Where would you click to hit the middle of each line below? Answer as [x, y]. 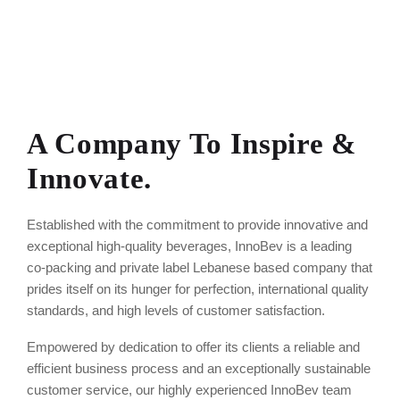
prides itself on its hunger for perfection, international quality [198, 288]
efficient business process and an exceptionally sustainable [199, 368]
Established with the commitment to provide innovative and [197, 224]
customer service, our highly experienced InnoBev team [189, 389]
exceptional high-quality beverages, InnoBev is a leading [189, 246]
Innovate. [89, 178]
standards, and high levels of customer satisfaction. [176, 310]
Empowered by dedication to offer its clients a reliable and [193, 346]
